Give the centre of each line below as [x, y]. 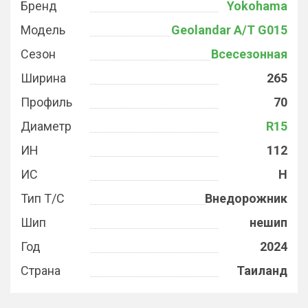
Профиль [46, 102]
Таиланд [262, 271]
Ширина [43, 78]
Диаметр [46, 126]
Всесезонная [249, 54]
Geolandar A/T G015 [229, 30]
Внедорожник [246, 198]
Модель [43, 30]
